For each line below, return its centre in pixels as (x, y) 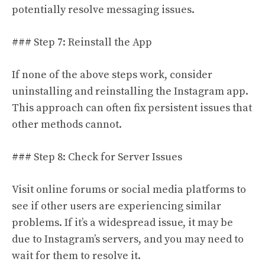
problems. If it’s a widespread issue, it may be (122, 223)
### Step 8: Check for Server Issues (97, 157)
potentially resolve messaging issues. (103, 10)
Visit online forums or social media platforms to (129, 190)
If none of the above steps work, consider (112, 75)
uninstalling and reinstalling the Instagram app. (130, 91)
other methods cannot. (67, 125)
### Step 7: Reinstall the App (82, 42)
